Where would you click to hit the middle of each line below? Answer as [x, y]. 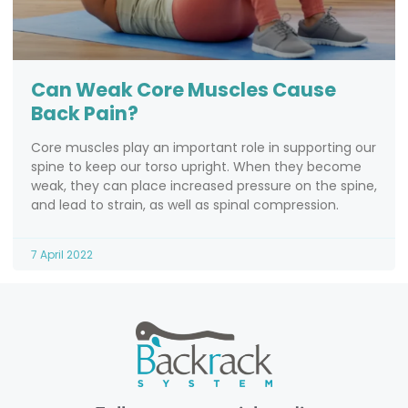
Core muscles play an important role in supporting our [204, 148]
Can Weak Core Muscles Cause [184, 90]
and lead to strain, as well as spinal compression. [185, 205]
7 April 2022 [62, 255]
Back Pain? [85, 114]
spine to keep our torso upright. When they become [196, 167]
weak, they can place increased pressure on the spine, [204, 186]
